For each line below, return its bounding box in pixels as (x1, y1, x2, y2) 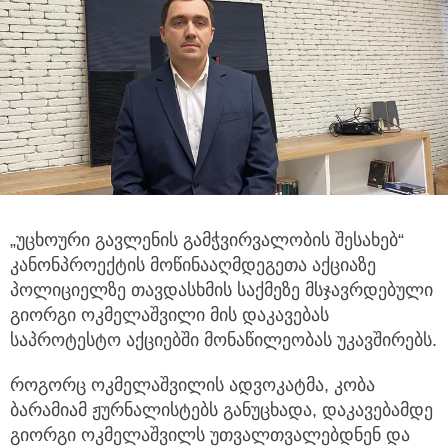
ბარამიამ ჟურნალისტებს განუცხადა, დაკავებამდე (10, 400, 433, 421)
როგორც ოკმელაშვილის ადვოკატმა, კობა (10, 375, 375, 396)
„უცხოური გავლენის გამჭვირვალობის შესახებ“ (10, 230, 404, 251)
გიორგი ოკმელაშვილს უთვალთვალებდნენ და (10, 425, 410, 446)
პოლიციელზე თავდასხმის (10, 280, 232, 301)
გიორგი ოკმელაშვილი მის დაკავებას (10, 305, 329, 326)
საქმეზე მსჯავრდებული (232, 280, 433, 301)
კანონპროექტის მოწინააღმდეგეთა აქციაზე (10, 255, 376, 276)
